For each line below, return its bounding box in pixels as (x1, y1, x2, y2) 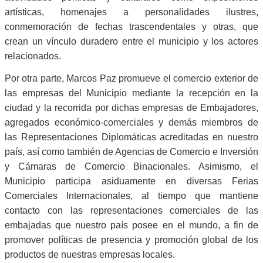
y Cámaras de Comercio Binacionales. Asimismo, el (5, 161, 258, 172)
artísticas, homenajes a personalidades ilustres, (5, 6, 258, 17)
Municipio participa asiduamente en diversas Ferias (5, 176, 258, 187)
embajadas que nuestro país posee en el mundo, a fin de (5, 220, 258, 231)
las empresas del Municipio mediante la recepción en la (5, 88, 258, 99)
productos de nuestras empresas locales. (5, 249, 175, 260)
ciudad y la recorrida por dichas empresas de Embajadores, (5, 103, 258, 113)
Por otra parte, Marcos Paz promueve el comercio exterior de (5, 73, 258, 84)
